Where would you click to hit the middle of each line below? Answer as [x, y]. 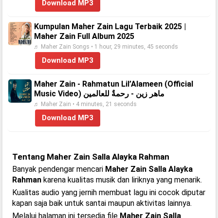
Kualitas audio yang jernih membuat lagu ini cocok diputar [109, 192]
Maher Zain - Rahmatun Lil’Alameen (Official [114, 84]
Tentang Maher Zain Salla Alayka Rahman [91, 157]
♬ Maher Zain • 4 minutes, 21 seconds [85, 104]
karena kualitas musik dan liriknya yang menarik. [122, 180]
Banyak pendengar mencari [59, 169]
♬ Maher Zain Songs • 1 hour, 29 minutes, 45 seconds [106, 47]
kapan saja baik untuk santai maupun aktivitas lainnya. [102, 203]
